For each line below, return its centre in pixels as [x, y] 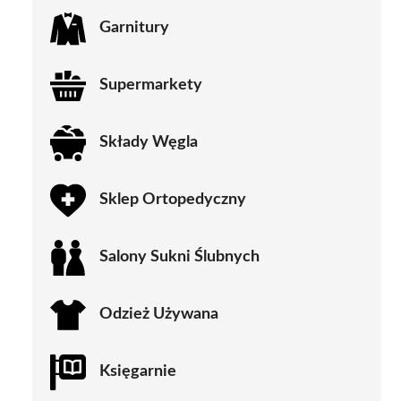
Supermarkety [151, 85]
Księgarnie [138, 372]
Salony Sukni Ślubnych [179, 257]
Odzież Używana [159, 315]
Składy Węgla [149, 143]
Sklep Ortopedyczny [173, 200]
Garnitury [134, 28]
